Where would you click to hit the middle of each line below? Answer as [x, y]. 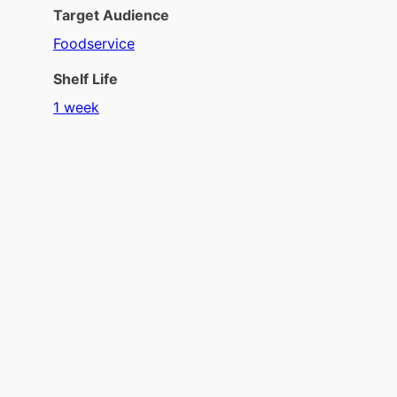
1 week [76, 107]
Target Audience [111, 15]
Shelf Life [86, 79]
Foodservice [94, 43]
